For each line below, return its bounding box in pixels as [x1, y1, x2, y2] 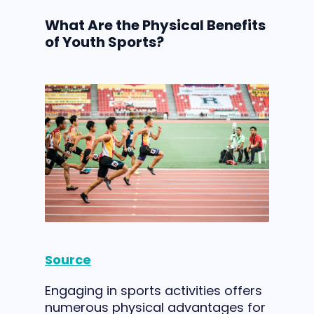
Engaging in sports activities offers [45, 282, 262, 299]
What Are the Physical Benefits [45, 15, 266, 35]
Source [45, 251, 91, 268]
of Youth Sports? [45, 32, 164, 52]
